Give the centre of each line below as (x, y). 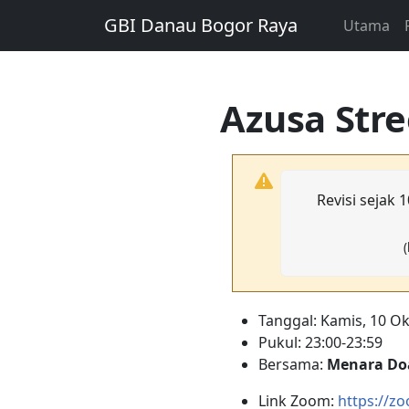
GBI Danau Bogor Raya (201, 25)
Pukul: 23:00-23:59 (320, 342)
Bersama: (292, 364)
